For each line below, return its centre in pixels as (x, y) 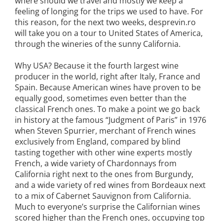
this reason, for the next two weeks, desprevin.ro (105, 22)
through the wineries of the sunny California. (98, 44)
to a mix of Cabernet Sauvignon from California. (103, 196)
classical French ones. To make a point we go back (107, 109)
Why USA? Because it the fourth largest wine (97, 65)
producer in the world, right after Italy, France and (108, 76)
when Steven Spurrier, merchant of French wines (105, 130)
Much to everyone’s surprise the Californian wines (108, 206)
